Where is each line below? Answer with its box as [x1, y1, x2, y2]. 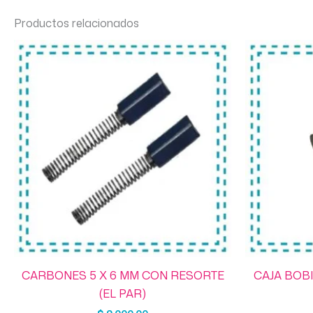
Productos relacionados [14, 15, 139, 31]
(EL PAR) [99, 285, 146, 301]
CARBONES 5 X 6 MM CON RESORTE [21, 267, 224, 283]
